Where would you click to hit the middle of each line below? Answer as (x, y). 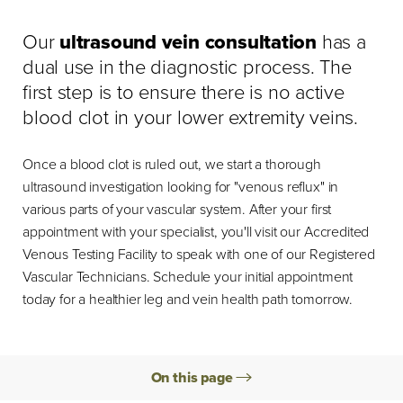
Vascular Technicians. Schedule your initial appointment (188, 277)
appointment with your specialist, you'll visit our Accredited (196, 232)
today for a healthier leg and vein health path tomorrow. (188, 299)
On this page (193, 377)
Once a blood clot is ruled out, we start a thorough (172, 164)
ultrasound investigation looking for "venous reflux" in (181, 187)
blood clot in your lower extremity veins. (190, 117)
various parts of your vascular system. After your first (177, 209)
